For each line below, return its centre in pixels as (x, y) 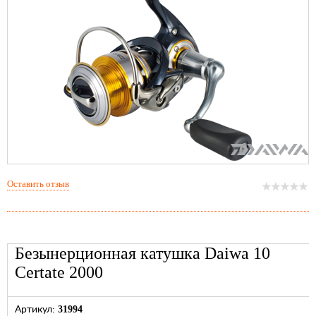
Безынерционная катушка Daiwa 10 (142, 254)
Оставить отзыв (38, 184)
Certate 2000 (59, 273)
